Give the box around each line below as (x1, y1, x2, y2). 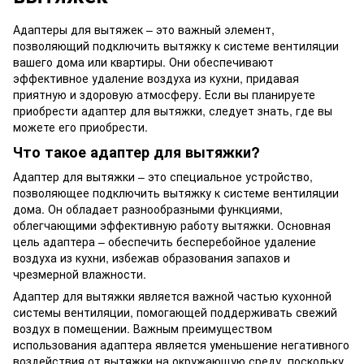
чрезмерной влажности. (13, 265, 146, 282)
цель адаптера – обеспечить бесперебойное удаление (13, 232, 316, 249)
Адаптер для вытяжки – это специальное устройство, (13, 167, 313, 184)
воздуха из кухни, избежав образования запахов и (13, 249, 290, 266)
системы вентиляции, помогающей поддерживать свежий (13, 303, 337, 320)
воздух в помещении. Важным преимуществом (13, 319, 272, 336)
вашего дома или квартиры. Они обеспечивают (13, 54, 274, 70)
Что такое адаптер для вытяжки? (13, 141, 260, 163)
